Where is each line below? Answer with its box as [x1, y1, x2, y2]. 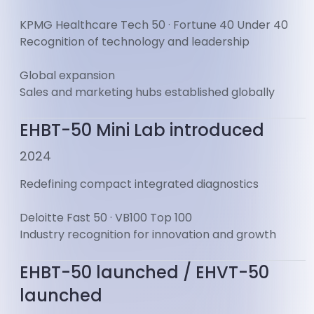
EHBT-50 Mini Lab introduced [20, 118, 264, 142]
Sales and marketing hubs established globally [20, 84, 275, 101]
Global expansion [20, 67, 115, 84]
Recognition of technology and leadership [20, 34, 250, 50]
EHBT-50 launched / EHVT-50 [20, 261, 269, 285]
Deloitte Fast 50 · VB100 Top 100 [20, 210, 192, 226]
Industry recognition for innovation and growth [20, 226, 276, 243]
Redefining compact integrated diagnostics [20, 176, 259, 193]
